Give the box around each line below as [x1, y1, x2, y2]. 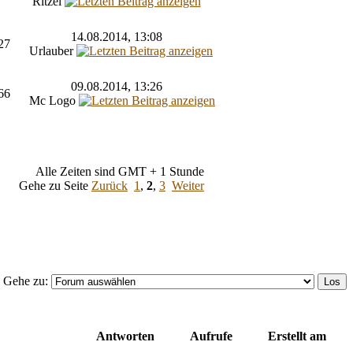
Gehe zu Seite [19, 178, 91, 192]
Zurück [91, 178, 128, 192]
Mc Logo [29, 93, 79, 107]
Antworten [95, 329, 154, 343]
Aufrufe [189, 329, 232, 343]
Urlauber [29, 43, 76, 58]
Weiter [172, 178, 204, 192]
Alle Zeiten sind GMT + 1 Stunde [35, 164, 204, 178]
